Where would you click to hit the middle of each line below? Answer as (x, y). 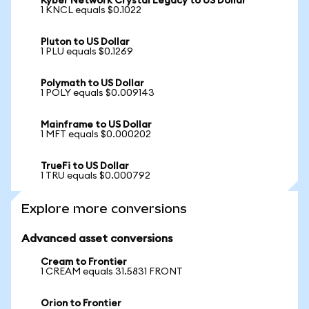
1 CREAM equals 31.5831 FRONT (112, 272)
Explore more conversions (104, 209)
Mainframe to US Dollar (96, 125)
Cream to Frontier (84, 262)
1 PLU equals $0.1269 (87, 52)
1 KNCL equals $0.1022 (91, 10)
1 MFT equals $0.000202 (96, 134)
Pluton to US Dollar (85, 42)
